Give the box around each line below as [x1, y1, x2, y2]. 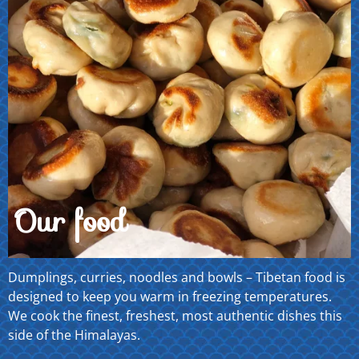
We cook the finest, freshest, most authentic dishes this [8, 307, 342, 325]
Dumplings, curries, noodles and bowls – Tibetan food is [8, 268, 345, 287]
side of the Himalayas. [8, 326, 143, 345]
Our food [14, 198, 127, 245]
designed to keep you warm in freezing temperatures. [8, 288, 332, 306]
